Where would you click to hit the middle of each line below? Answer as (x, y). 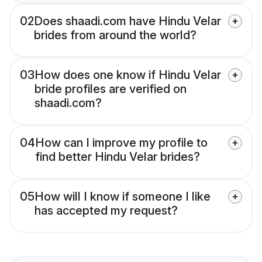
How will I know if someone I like (123, 197)
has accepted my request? (106, 211)
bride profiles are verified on (111, 89)
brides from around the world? (115, 35)
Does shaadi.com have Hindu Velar (127, 21)
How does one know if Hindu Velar (128, 75)
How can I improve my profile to (121, 143)
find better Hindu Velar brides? (118, 157)
